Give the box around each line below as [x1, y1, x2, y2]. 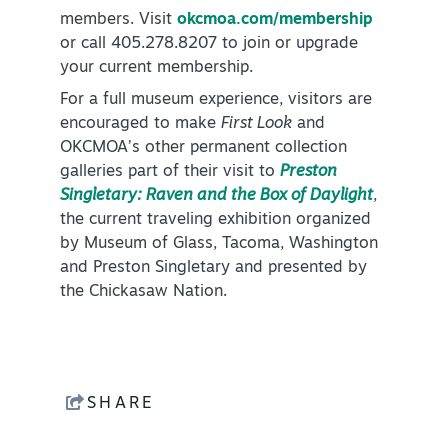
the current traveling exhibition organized [60, 211, 371, 228]
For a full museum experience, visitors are [60, 91, 372, 108]
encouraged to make [60, 115, 221, 132]
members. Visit [60, 11, 177, 28]
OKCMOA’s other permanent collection [60, 139, 347, 156]
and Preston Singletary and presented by [60, 259, 367, 276]
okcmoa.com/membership [177, 11, 373, 28]
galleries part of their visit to [60, 163, 280, 180]
